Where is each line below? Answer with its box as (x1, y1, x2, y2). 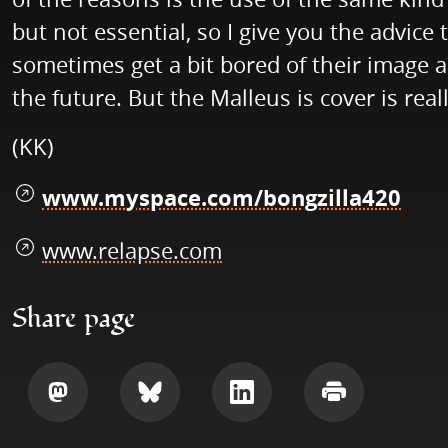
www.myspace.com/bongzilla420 (42, 182, 401, 214)
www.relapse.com (42, 236, 222, 266)
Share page (12, 300, 136, 339)
